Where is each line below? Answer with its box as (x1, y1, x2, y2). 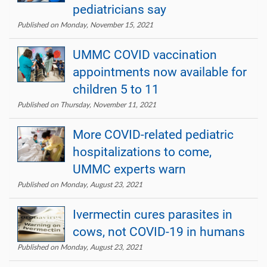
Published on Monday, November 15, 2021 (17, 19, 153, 30)
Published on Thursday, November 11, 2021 (17, 99, 156, 110)
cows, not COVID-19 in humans (73, 224, 245, 239)
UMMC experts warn (73, 162, 186, 176)
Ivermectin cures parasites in (73, 207, 232, 222)
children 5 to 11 (73, 82, 159, 97)
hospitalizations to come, (73, 144, 212, 159)
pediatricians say (73, 2, 166, 17)
